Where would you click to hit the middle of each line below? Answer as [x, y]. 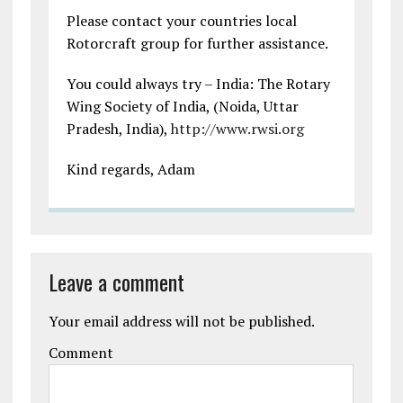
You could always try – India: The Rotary [198, 84]
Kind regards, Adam [130, 170]
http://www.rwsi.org [237, 129]
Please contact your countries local [181, 21]
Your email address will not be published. [181, 322]
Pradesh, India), [118, 129]
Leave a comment [116, 282]
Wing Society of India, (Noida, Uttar [182, 107]
